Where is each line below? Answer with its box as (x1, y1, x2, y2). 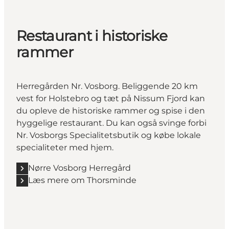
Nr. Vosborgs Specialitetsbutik (16, 130, 139, 141)
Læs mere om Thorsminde (28, 175, 136, 186)
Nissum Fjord (133, 94, 188, 104)
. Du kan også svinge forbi (102, 118, 207, 128)
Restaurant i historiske (16, 27, 167, 45)
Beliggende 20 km (120, 81, 198, 91)
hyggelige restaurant (16, 118, 102, 128)
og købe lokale (139, 130, 201, 141)
